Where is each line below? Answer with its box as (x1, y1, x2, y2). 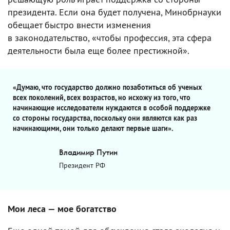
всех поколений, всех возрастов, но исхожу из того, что (13, 92, 190, 102)
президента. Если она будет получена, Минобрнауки (8, 6, 221, 18)
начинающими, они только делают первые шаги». (13, 123, 173, 133)
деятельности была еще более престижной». (8, 44, 189, 56)
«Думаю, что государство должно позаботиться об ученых (13, 82, 202, 92)
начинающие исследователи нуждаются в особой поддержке (13, 103, 210, 112)
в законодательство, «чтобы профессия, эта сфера (8, 31, 212, 44)
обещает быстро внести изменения (8, 18, 151, 31)
